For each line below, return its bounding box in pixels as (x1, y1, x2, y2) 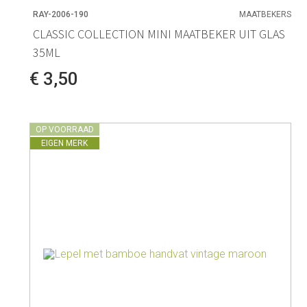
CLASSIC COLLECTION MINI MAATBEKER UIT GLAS (32, 25, 285, 42)
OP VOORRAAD (35, 124, 94, 134)
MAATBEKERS (239, 9, 292, 19)
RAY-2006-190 (32, 9, 88, 19)
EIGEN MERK (41, 138, 88, 148)
